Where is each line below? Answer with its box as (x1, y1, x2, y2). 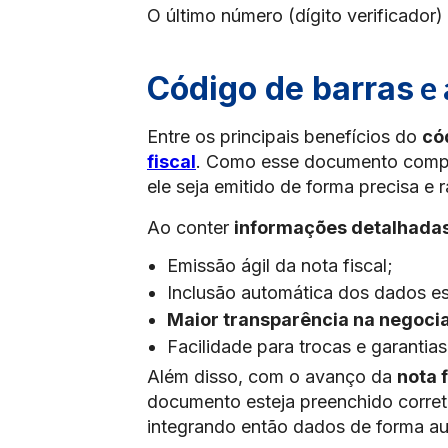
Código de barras (147, 69, 414, 108)
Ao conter (147, 217, 234, 238)
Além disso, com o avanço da (147, 366, 397, 387)
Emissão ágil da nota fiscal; (167, 255, 393, 276)
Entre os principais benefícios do (147, 126, 422, 147)
